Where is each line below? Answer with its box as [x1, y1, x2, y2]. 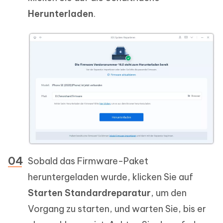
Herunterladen [28, 7, 94, 19]
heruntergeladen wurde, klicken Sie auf [28, 171, 193, 183]
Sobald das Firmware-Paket [28, 155, 148, 167]
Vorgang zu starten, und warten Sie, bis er [28, 203, 206, 215]
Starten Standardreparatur [28, 187, 151, 199]
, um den [151, 187, 187, 199]
